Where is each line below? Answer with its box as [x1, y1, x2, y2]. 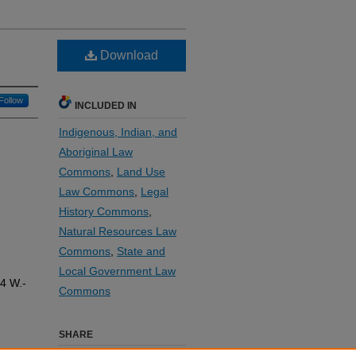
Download [97, 48, 158, 62]
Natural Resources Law [59, 225, 176, 238]
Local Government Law [59, 265, 176, 277]
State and [117, 245, 165, 257]
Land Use [117, 165, 165, 178]
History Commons [59, 205, 149, 218]
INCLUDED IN [75, 100, 137, 111]
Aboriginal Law [59, 145, 133, 158]
